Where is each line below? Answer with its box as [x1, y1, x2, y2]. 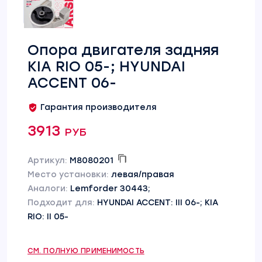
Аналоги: [27, 184, 70, 194]
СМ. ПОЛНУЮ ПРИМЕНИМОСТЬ [27, 247, 144, 255]
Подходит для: [27, 198, 97, 208]
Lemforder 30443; [70, 184, 150, 194]
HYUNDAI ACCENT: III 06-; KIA [97, 198, 218, 208]
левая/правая [111, 170, 174, 180]
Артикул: [27, 156, 70, 166]
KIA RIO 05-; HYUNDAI [27, 58, 185, 75]
